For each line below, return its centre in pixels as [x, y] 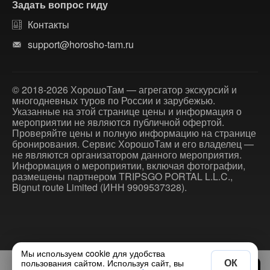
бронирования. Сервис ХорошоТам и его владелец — [133, 144]
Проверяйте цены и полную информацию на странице [134, 133]
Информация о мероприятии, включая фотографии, [129, 165]
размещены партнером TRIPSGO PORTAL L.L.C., [122, 176]
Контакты [49, 24]
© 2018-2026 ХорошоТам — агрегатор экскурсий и [124, 89]
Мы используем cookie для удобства [93, 253]
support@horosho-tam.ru [81, 44]
